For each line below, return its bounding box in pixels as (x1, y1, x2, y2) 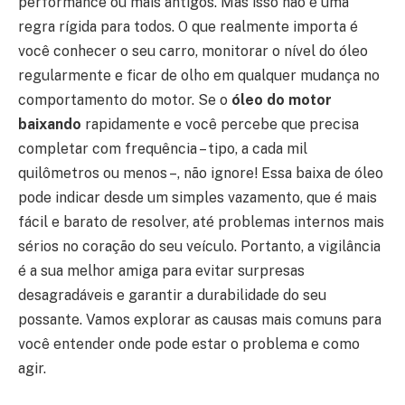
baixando (18, 115, 81, 133)
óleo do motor (231, 90, 332, 108)
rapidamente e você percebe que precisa (81, 115, 359, 133)
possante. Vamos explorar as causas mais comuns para (18, 310, 381, 328)
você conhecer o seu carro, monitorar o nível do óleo (18, 42, 368, 60)
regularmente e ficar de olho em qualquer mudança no (18, 66, 380, 84)
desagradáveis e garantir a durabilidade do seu (18, 286, 326, 304)
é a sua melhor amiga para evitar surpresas (18, 261, 305, 279)
